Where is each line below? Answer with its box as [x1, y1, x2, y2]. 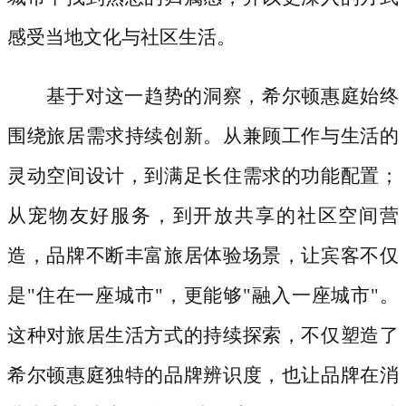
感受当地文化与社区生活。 [7, 25, 236, 48]
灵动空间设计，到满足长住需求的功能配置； [7, 164, 399, 187]
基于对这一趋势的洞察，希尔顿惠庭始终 [45, 84, 399, 107]
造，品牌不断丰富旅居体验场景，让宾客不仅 [7, 244, 399, 266]
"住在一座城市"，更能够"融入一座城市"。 [26, 284, 400, 306]
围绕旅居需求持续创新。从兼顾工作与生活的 [7, 124, 399, 147]
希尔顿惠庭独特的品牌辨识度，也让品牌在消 [7, 363, 399, 386]
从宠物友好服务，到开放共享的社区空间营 [7, 204, 399, 227]
